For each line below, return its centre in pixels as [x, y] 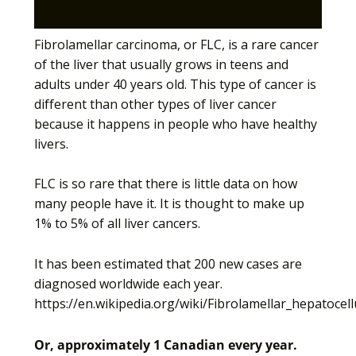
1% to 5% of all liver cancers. [117, 224]
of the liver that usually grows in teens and [161, 64]
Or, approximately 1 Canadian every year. [166, 344]
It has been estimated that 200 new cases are [168, 264]
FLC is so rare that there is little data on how [166, 184]
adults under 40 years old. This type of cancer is [175, 84]
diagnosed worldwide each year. [128, 284]
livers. [51, 143]
